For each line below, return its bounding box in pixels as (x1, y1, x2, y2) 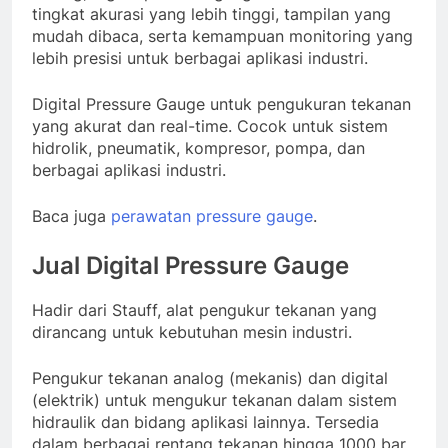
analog (173, 368, 224, 389)
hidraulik (32, 412, 96, 433)
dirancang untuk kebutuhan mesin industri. (32, 322, 352, 343)
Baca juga (32, 205, 111, 226)
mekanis (235, 368, 297, 389)
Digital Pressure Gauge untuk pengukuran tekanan (32, 93, 411, 114)
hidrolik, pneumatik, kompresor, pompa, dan (32, 137, 365, 158)
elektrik (38, 390, 94, 411)
